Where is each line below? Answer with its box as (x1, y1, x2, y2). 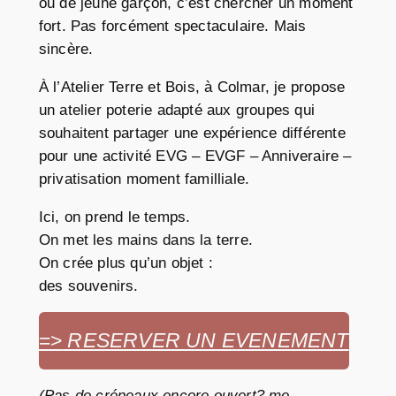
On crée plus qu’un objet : (38, 254, 214, 271)
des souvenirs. (38, 277, 139, 294)
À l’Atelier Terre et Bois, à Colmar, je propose (38, 78, 346, 95)
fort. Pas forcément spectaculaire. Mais (38, 18, 307, 35)
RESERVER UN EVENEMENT (62, 329, 349, 353)
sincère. (38, 41, 94, 58)
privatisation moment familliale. (38, 170, 250, 187)
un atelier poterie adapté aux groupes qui (38, 101, 316, 118)
